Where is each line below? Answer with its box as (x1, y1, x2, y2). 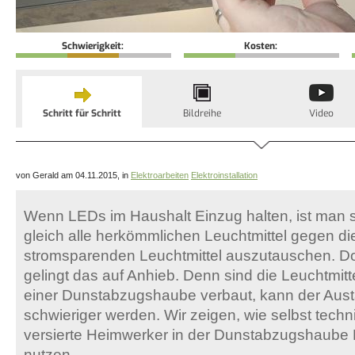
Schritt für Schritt (43, 107, 121, 120)
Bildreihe (182, 107, 221, 120)
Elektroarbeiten (131, 170, 189, 180)
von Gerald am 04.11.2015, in (16, 170, 131, 180)
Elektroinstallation (191, 170, 258, 180)
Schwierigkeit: (61, 40, 126, 52)
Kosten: (243, 40, 280, 52)
